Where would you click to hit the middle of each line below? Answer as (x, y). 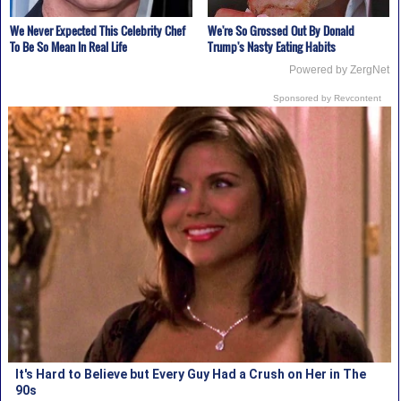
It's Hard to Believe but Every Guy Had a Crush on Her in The (191, 374)
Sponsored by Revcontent (328, 98)
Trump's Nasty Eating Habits (271, 46)
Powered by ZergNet (340, 69)
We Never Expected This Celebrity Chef (97, 30)
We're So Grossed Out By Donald (281, 30)
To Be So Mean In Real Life (68, 46)
